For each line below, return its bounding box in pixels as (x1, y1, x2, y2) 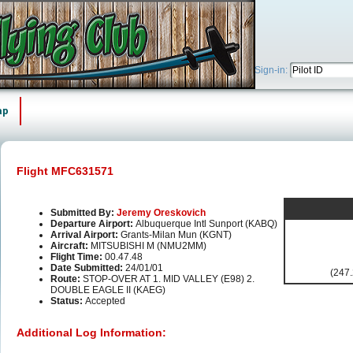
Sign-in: (255, 65, 290, 76)
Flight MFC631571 (17, 165, 113, 177)
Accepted (85, 295, 125, 307)
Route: (50, 273, 83, 285)
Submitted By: (50, 207, 117, 219)
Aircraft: (50, 240, 91, 252)
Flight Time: (50, 251, 105, 263)
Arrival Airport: (50, 229, 121, 241)
